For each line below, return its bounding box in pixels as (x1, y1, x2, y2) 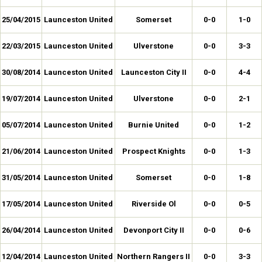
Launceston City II (120, 68, 187, 77)
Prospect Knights (122, 147, 185, 156)
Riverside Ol (131, 199, 176, 208)
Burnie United (128, 120, 179, 129)
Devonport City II (123, 226, 184, 235)
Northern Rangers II (117, 252, 190, 261)
